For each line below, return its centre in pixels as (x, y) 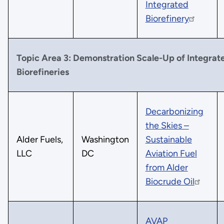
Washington (105, 139)
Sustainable (168, 139)
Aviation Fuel (171, 153)
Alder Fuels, (39, 139)
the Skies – (167, 125)
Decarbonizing (174, 111)
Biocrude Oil (170, 181)
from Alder (166, 167)
